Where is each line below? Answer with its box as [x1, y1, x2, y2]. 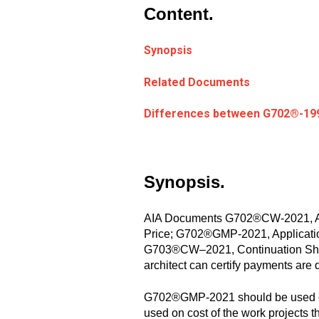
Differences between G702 [144, 107, 290, 120]
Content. [144, 4, 214, 23]
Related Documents [144, 75, 250, 89]
